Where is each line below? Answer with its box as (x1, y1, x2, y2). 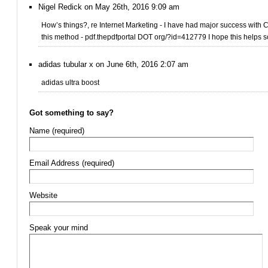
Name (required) (29, 126, 84, 135)
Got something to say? (29, 108, 114, 117)
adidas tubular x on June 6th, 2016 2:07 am (38, 60, 188, 69)
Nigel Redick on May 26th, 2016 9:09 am (38, 2, 179, 11)
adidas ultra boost (41, 78, 99, 87)
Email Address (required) (29, 159, 114, 167)
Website (29, 191, 57, 200)
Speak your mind (29, 223, 88, 232)
